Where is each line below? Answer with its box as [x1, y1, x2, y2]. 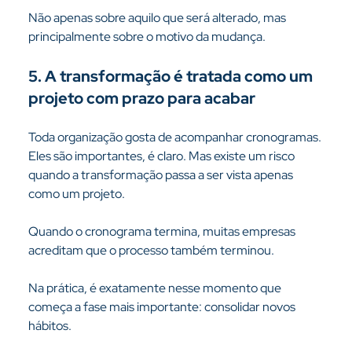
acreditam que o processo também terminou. [27, 242, 274, 258]
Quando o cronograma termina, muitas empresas [27, 223, 298, 240]
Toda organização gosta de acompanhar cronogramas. [27, 129, 324, 145]
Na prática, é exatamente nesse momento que [27, 280, 284, 296]
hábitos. [27, 317, 71, 334]
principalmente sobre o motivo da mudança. [27, 28, 266, 45]
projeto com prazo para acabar [27, 88, 255, 108]
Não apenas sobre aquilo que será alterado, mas [27, 9, 288, 26]
